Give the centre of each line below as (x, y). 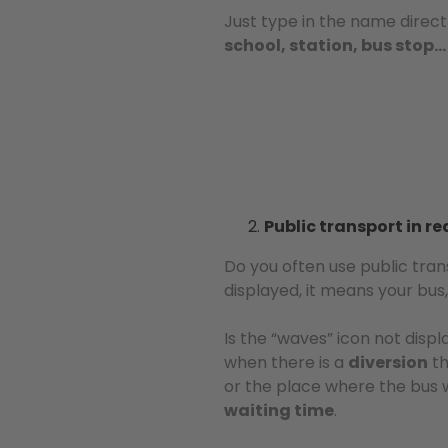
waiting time (279, 410)
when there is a (286, 362)
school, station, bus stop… (335, 45)
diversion (388, 362)
